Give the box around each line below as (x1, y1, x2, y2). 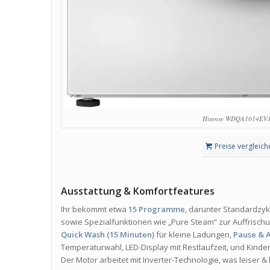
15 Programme (128, 204, 186, 215)
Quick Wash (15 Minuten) (61, 229, 155, 240)
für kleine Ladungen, (154, 229, 234, 240)
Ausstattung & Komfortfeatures (61, 184, 215, 198)
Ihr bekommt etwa (61, 204, 129, 215)
